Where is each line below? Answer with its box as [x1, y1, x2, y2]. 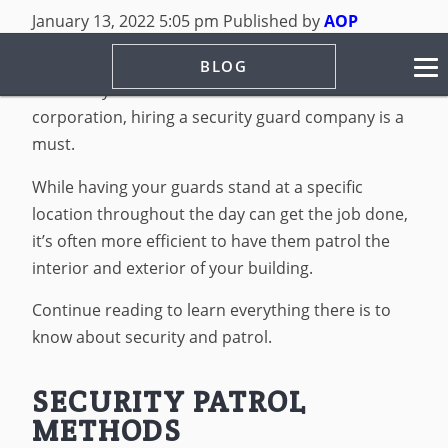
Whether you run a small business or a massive [32, 79, 389, 102]
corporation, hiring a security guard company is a [32, 106, 405, 129]
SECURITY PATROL [32, 383, 307, 421]
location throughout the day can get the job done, [32, 202, 409, 225]
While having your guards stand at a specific [32, 175, 364, 198]
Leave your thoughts [101, 36, 267, 59]
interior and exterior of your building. [32, 256, 314, 279]
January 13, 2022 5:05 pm [32, 9, 220, 32]
